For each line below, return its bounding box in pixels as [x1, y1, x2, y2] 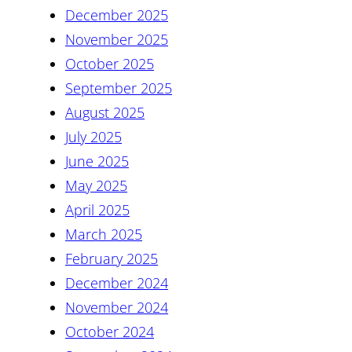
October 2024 [65, 322, 154, 342]
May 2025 [65, 176, 127, 196]
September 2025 [65, 79, 172, 98]
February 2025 [65, 249, 158, 269]
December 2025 [65, 5, 168, 25]
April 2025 [65, 200, 130, 220]
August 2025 [65, 103, 145, 123]
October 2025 [65, 54, 154, 74]
